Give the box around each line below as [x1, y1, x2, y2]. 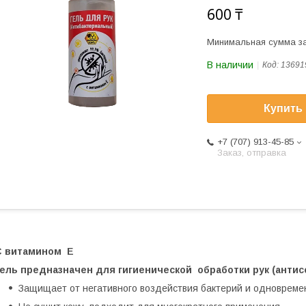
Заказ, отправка [217, 148, 286, 158]
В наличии [207, 59, 253, 70]
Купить [264, 102, 303, 115]
